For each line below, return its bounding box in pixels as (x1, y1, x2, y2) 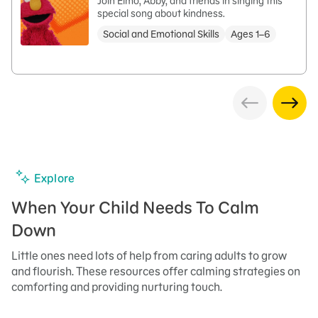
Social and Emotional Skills (103, 28, 219, 40)
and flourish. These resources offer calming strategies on (11, 264, 300, 278)
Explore (34, 171, 75, 185)
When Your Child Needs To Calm (11, 197, 259, 219)
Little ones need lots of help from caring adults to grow (11, 248, 287, 263)
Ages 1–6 (231, 28, 270, 40)
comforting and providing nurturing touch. (11, 280, 222, 294)
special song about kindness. (97, 7, 225, 20)
